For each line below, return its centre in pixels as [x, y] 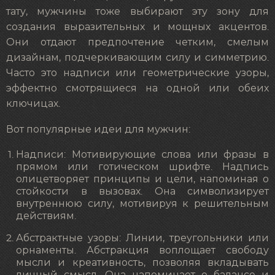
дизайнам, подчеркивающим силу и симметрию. [137, 57]
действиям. [46, 216]
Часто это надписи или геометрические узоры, [137, 73]
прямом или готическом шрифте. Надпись [142, 167]
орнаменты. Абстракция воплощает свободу [142, 251]
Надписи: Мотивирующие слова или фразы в [142, 155]
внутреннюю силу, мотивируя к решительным [142, 204]
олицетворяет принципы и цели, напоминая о [142, 180]
